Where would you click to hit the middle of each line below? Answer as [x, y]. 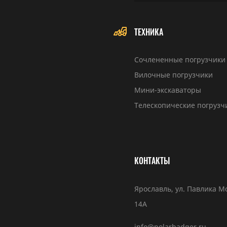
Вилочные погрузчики [174, 75]
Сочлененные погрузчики [180, 60]
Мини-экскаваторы [168, 90]
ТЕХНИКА [149, 32]
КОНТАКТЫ [152, 161]
